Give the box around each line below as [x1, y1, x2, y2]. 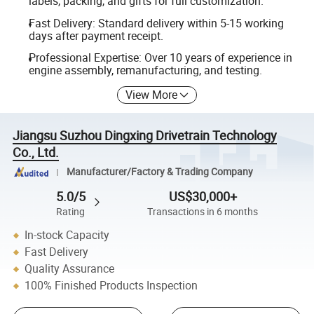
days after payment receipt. [28, 27, 163, 43]
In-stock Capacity [25, 227, 110, 243]
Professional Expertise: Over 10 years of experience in [28, 50, 292, 66]
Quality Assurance [25, 261, 115, 277]
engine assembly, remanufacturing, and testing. [28, 62, 262, 78]
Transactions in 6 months [147, 205, 259, 218]
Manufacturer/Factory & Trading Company [66, 165, 253, 179]
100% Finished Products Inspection [25, 278, 198, 294]
